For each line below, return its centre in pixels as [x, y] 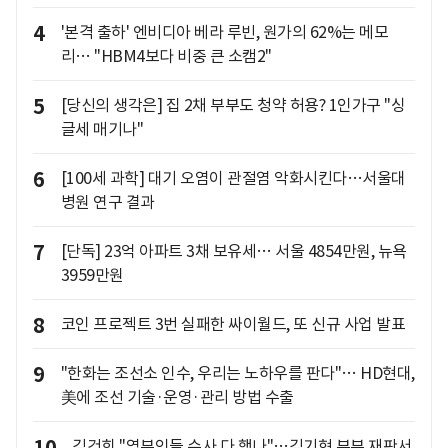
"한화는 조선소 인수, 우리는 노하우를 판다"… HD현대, [237, 373]
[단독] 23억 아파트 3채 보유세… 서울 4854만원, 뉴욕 [233, 251]
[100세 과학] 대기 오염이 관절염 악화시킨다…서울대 [233, 178]
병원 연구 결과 [107, 202]
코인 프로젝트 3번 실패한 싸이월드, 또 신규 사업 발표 [232, 324]
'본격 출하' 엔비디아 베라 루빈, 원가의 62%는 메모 [224, 32]
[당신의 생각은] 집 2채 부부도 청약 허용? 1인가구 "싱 [232, 105]
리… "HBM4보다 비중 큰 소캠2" [166, 56]
